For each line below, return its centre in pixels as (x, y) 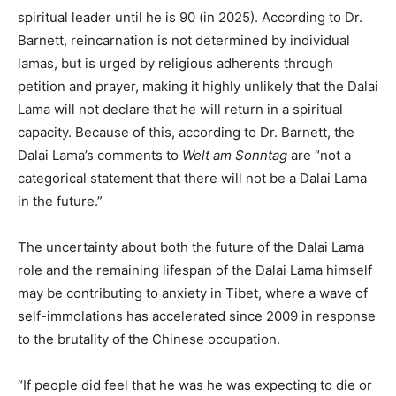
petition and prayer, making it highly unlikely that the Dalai (198, 87)
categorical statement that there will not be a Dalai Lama (192, 179)
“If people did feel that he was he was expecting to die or (195, 385)
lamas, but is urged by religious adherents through (175, 64)
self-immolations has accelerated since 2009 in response (197, 316)
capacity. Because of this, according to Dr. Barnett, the (186, 133)
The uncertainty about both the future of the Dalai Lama (191, 247)
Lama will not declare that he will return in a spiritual (180, 110)
